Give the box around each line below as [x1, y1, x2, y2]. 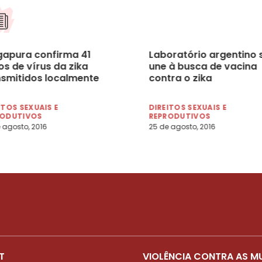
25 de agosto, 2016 [149, 121, 215, 132]
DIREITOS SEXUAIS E [149, 102, 227, 112]
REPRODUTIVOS [149, 111, 211, 121]
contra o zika [149, 71, 212, 85]
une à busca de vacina [149, 59, 257, 73]
